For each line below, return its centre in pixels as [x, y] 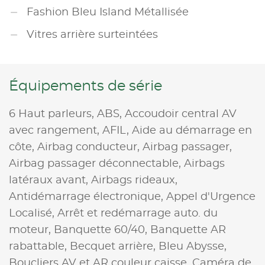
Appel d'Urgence [211, 197]
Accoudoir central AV [181, 114]
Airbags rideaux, [134, 180]
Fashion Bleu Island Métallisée [108, 12]
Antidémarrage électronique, [88, 197]
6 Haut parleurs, [53, 114]
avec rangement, [56, 130]
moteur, [31, 230]
